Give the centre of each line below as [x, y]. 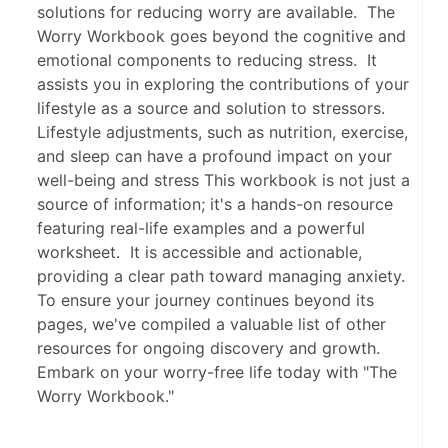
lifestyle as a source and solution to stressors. [213, 108]
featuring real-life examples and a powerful [201, 228]
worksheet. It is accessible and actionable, [199, 252]
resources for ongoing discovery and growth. [208, 348]
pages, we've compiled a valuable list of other [211, 324]
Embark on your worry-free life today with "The [217, 372]
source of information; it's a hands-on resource [215, 204]
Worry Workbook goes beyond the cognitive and [221, 36]
